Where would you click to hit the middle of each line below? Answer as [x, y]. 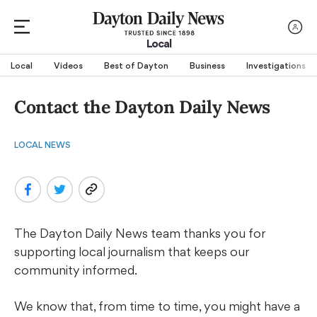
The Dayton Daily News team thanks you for [140, 233]
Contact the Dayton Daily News [143, 107]
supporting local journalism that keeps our [132, 251]
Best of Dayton [136, 65]
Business [207, 65]
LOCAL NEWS [42, 145]
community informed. [76, 270]
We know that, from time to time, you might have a [157, 306]
